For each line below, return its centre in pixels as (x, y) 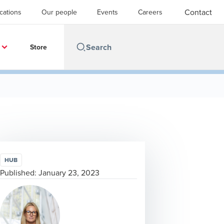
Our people (59, 12)
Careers (150, 12)
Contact (198, 12)
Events (107, 12)
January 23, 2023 (69, 172)
